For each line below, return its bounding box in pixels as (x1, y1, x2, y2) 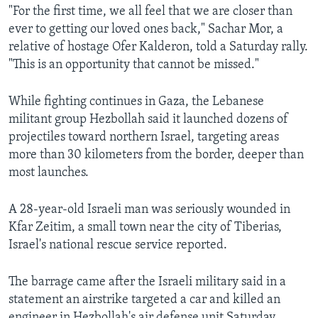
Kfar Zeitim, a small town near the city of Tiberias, (9, 221, 282, 235)
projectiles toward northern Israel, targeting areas (9, 131, 279, 145)
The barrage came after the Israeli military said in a (9, 275, 286, 290)
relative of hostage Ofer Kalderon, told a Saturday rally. (9, 40, 308, 55)
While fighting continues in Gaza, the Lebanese (9, 95, 264, 109)
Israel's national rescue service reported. (9, 238, 227, 253)
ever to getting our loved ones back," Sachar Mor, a (9, 23, 283, 37)
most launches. (9, 166, 89, 180)
